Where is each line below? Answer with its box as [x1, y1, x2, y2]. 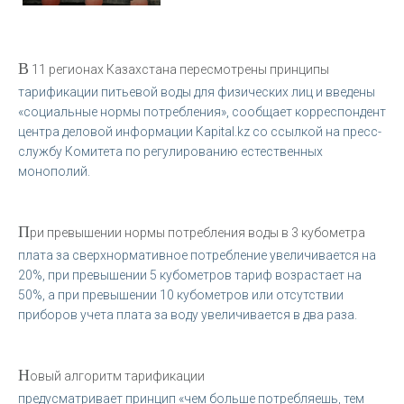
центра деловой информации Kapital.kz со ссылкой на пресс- [18, 124, 381, 139]
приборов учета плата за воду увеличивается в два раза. [18, 307, 357, 322]
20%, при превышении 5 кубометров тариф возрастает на [18, 267, 362, 282]
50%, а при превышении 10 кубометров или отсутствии [18, 287, 344, 302]
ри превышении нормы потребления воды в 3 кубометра [30, 225, 365, 240]
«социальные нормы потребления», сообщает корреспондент [18, 104, 386, 119]
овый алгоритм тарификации [30, 368, 205, 383]
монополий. [18, 163, 90, 179]
